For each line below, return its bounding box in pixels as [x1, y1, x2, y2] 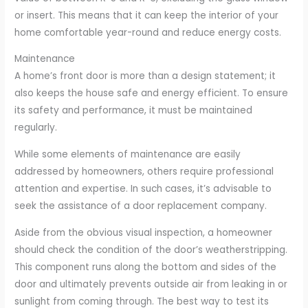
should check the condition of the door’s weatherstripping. [14, 243, 288, 256]
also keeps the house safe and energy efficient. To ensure [14, 87, 289, 100]
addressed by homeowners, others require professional [14, 165, 274, 179]
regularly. [14, 121, 58, 135]
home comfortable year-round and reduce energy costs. [14, 25, 282, 39]
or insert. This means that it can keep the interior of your [14, 8, 279, 22]
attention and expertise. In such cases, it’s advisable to [14, 182, 272, 196]
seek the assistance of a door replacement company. [14, 199, 267, 213]
